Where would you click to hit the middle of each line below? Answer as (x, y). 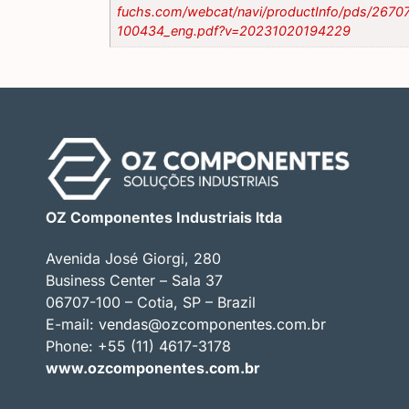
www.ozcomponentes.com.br (153, 367)
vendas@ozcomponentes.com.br (212, 324)
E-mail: (72, 324)
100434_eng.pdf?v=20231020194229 (234, 30)
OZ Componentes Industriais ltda (164, 217)
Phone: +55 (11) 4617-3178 (138, 346)
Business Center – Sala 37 (134, 280)
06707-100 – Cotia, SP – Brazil (151, 302)
